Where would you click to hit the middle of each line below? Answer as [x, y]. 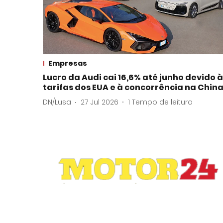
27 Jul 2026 [100, 102]
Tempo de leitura [162, 102]
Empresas [68, 63]
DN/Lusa [57, 102]
